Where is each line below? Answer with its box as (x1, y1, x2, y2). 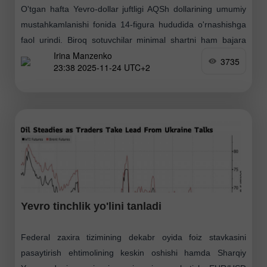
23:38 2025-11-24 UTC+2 (54, 61, 150, 73)
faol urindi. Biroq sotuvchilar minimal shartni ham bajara (21, 35, 246, 45)
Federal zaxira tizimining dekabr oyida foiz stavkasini (21, 232, 246, 243)
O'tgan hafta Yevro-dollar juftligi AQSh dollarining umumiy (21, 4, 246, 14)
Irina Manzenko (54, 49, 112, 61)
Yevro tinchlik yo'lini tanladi (21, 200, 162, 213)
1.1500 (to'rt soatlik (21, 66, 93, 76)
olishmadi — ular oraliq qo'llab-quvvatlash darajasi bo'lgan (21, 51, 246, 61)
